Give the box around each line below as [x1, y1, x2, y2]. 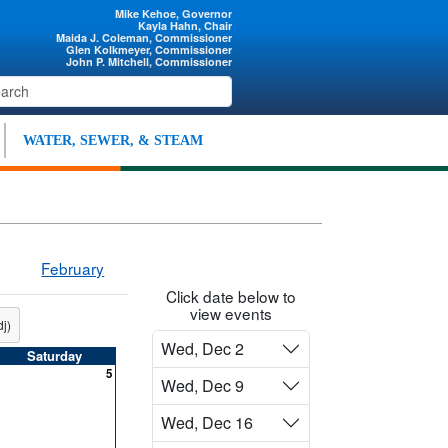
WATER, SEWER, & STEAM [22, 133, 203, 148]
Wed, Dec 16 [161, 411, 253, 434]
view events [190, 301, 272, 324]
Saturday [26, 345, 82, 365]
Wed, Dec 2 [161, 337, 244, 360]
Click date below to [166, 284, 296, 307]
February [41, 256, 105, 279]
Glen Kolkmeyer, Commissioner [66, 42, 233, 57]
